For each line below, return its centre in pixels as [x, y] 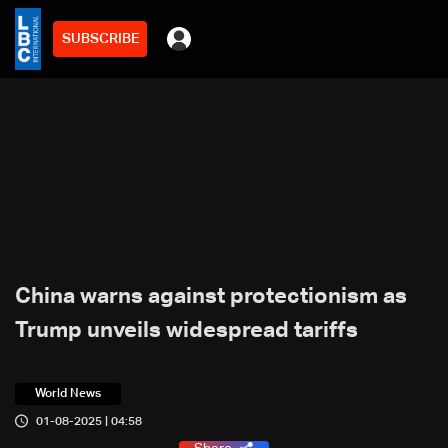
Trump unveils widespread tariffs [186, 331]
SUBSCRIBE [100, 38]
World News [68, 394]
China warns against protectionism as [211, 297]
